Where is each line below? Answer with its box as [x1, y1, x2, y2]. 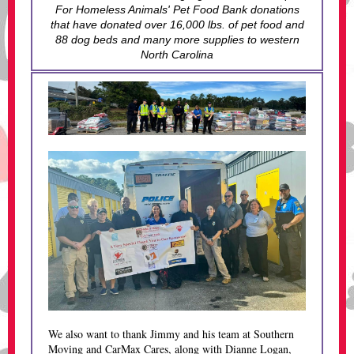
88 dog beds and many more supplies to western [55, 33, 299, 46]
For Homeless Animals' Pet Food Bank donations [55, 3, 299, 16]
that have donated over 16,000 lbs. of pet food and [50, 18, 304, 31]
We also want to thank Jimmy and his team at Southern [48, 326, 294, 341]
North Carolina [141, 48, 213, 61]
